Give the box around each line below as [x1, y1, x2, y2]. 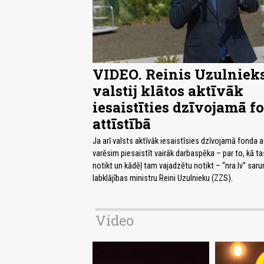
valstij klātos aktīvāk [93, 81, 243, 100]
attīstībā [93, 114, 151, 133]
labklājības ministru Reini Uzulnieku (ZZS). [93, 173, 233, 183]
